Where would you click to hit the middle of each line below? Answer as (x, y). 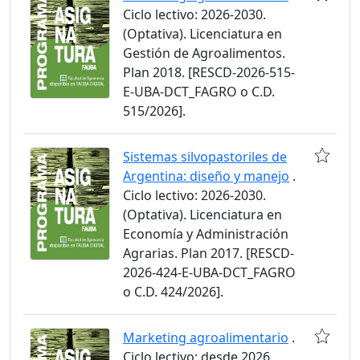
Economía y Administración (206, 234)
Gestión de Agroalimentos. (204, 53)
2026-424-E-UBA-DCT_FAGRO (209, 272)
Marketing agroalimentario (206, 337)
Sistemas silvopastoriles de (205, 157)
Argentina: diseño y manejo (206, 176)
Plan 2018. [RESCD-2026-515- (209, 72)
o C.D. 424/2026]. (173, 292)
